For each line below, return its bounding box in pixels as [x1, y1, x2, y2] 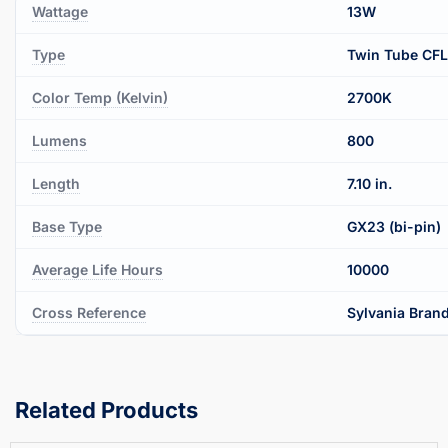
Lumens [32, 131, 87, 149]
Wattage [32, 2, 88, 20]
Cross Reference [32, 303, 146, 321]
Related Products [15, 396, 198, 423]
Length [32, 174, 80, 192]
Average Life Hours [32, 260, 163, 278]
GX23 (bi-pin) [347, 217, 441, 235]
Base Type [32, 217, 102, 235]
